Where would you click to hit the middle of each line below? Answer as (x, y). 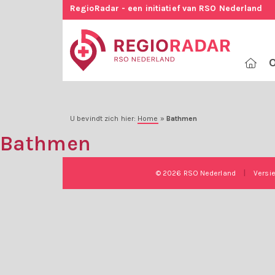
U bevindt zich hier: (104, 119)
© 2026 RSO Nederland (196, 173)
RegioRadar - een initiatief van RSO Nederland (166, 8)
